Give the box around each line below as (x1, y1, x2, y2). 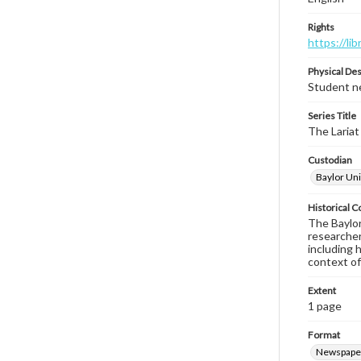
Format (308, 329, 340, 341)
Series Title (308, 110, 356, 122)
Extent (308, 284, 336, 297)
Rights (308, 21, 334, 33)
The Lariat (308, 124, 359, 138)
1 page (308, 299, 342, 313)
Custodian (308, 154, 352, 166)
